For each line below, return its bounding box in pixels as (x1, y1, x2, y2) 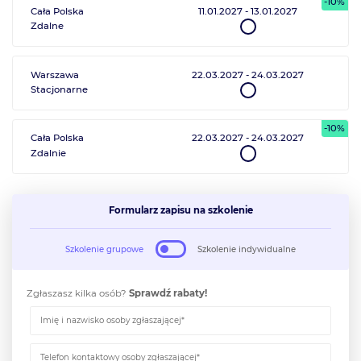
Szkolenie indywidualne (197, 243, 296, 255)
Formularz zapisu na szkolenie (108, 205, 253, 217)
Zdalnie (31, 147, 67, 159)
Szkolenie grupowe (65, 243, 144, 255)
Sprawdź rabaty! (129, 288, 207, 300)
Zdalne (31, 20, 64, 32)
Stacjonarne (31, 84, 89, 96)
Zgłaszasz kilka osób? (27, 288, 129, 300)
